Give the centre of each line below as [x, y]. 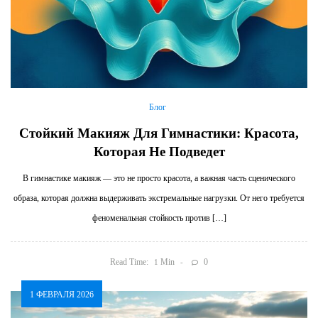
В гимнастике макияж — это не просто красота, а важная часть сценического [159, 179]
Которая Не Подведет [159, 152]
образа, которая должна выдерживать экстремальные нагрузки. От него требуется [159, 198]
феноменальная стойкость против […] [159, 218]
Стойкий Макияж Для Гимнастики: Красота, [159, 133]
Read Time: [129, 262]
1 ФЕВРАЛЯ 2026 [62, 294]
